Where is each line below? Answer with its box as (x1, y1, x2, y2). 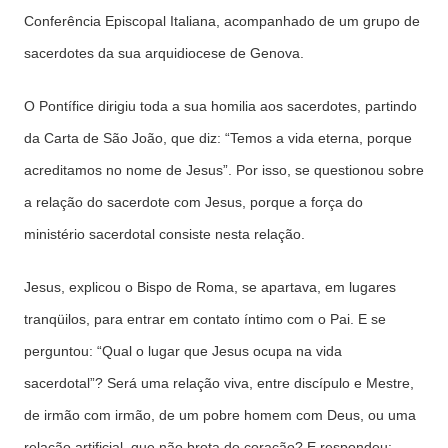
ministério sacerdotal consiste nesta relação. (24, 226, 305, 242)
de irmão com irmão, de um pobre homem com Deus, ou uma (24, 407, 416, 423)
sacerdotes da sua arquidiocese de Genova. (24, 45, 304, 61)
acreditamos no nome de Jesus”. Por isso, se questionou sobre (24, 162, 424, 178)
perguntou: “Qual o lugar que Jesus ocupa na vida (24, 343, 342, 359)
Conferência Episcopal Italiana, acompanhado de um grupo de (24, 13, 420, 29)
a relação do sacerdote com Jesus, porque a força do (24, 194, 363, 210)
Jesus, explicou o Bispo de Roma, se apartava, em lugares (24, 279, 396, 295)
